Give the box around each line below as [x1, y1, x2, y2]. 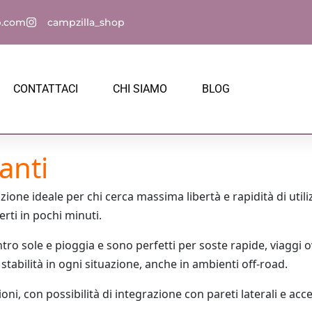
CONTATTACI [13, 82, 78, 96]
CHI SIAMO [112, 82, 167, 96]
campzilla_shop [47, 15, 125, 29]
